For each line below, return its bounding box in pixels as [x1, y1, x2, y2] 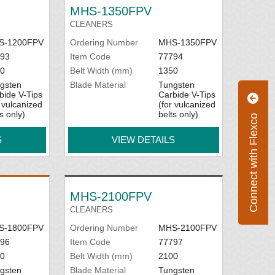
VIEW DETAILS [112, 134, 176, 145]
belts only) [158, 109, 198, 119]
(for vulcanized [158, 99, 215, 109]
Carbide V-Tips [158, 90, 215, 99]
